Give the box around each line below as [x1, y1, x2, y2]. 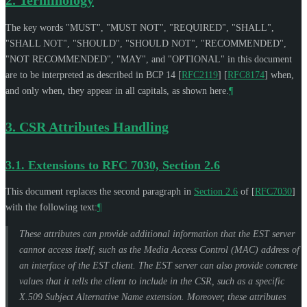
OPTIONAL [172, 53, 221, 64]
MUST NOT [110, 22, 160, 33]
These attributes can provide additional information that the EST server [19, 228, 295, 239]
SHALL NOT [10, 38, 63, 49]
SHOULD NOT [130, 38, 191, 49]
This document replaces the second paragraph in [5, 186, 194, 197]
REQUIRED [173, 22, 222, 33]
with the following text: [5, 201, 97, 212]
